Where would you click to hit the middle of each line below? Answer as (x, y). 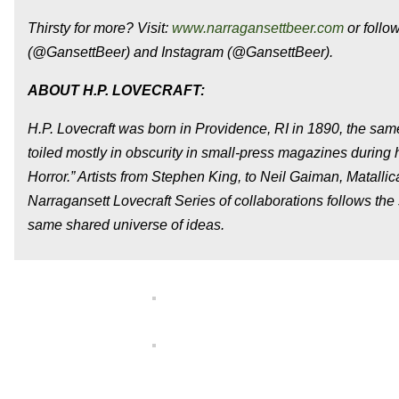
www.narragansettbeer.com (258, 28)
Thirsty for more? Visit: (100, 28)
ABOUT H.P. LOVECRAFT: (116, 90)
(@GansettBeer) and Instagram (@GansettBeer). (180, 52)
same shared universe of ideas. (126, 224)
